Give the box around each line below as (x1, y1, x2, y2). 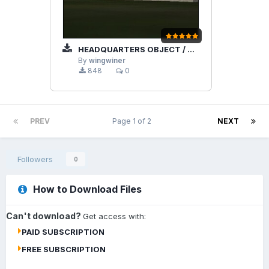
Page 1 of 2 (112, 116, 155, 126)
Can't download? (6, 211, 83, 222)
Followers (17, 154, 53, 165)
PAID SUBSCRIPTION (22, 227, 104, 237)
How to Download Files (33, 183, 142, 196)
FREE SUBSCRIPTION (22, 244, 106, 255)
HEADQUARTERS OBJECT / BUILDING (76, 44, 187, 54)
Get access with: (83, 211, 146, 222)
